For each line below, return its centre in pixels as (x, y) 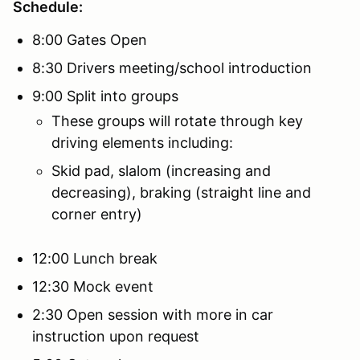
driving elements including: (142, 142)
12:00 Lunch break (95, 258)
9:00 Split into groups (105, 96)
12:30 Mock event (93, 286)
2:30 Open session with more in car (153, 314)
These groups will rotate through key (177, 121)
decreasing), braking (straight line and (181, 192)
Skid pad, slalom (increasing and (161, 170)
